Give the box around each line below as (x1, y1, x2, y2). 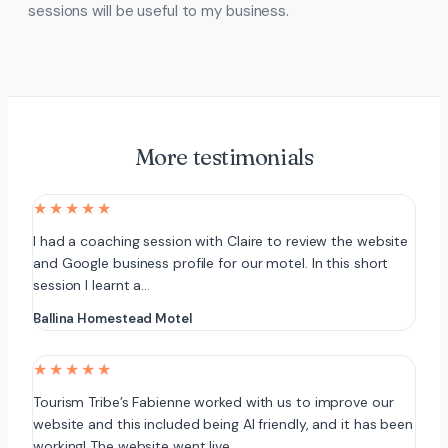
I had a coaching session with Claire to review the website (33, 232, 409, 250)
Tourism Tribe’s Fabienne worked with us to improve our (33, 393, 394, 411)
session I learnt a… (33, 276, 151, 294)
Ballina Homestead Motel (33, 310, 192, 327)
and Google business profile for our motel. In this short (33, 254, 389, 272)
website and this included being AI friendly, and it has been (33, 415, 413, 433)
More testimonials (134, 143, 314, 171)
